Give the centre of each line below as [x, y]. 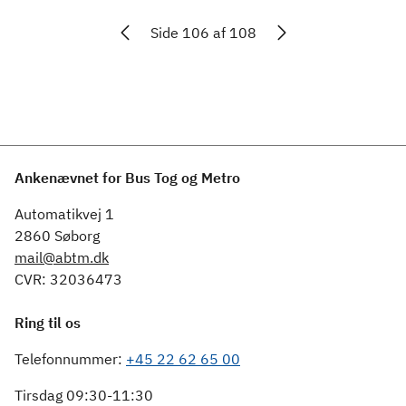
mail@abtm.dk [62, 257]
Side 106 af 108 [203, 33]
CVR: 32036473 [68, 279]
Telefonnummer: [70, 359]
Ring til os [48, 323]
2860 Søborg [57, 236]
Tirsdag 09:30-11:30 [84, 395]
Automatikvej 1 [64, 214]
